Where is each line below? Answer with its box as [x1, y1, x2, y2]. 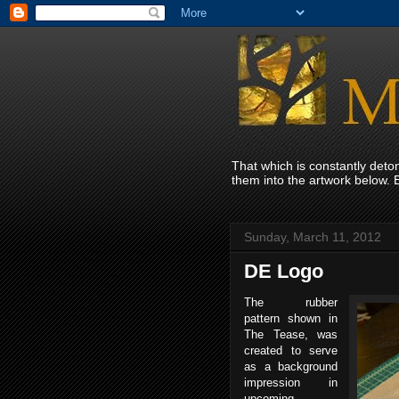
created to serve [244, 344, 338, 357]
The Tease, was [244, 328, 338, 341]
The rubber [244, 296, 338, 309]
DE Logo [244, 260, 323, 282]
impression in [244, 376, 338, 389]
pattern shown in [244, 312, 338, 325]
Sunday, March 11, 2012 [244, 230, 381, 244]
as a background [244, 360, 338, 373]
